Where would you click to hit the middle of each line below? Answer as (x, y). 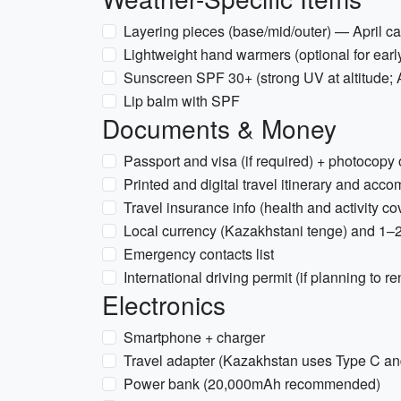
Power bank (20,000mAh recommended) (252, 384)
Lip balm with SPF (182, 101)
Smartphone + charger (194, 337)
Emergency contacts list (199, 254)
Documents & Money (219, 128)
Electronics (164, 304)
